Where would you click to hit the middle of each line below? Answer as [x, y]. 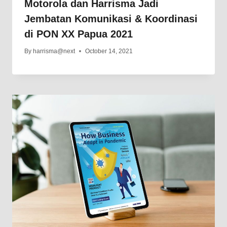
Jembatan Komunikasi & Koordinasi [111, 19]
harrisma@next [54, 51]
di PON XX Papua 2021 [79, 34]
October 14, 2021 [109, 51]
